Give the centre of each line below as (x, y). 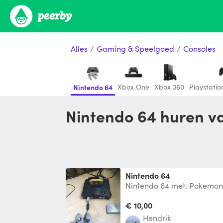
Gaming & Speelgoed (135, 48)
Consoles (199, 48)
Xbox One (133, 87)
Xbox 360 (169, 87)
